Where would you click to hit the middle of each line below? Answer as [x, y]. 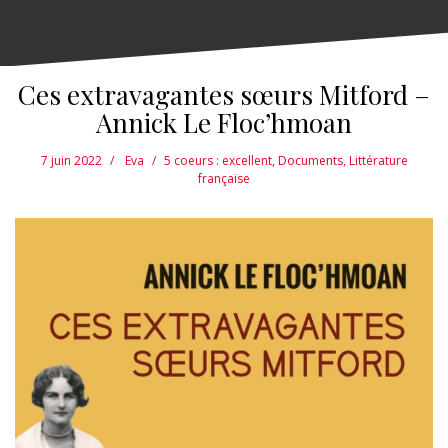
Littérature [378, 161]
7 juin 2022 [71, 161]
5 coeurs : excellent [217, 161]
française [224, 179]
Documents [310, 161]
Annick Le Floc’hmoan [224, 123]
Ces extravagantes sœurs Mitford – [224, 95]
